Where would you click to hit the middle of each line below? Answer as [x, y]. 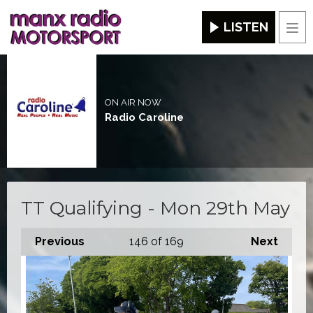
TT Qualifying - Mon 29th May [155, 208]
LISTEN [246, 27]
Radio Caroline [144, 118]
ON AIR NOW [133, 103]
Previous [60, 241]
